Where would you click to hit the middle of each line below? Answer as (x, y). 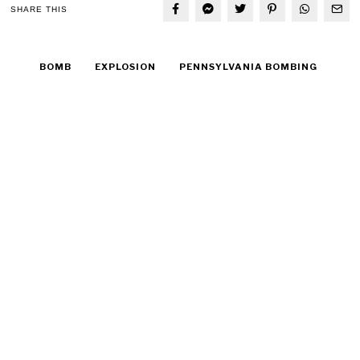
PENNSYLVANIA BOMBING (249, 67)
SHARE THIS (39, 9)
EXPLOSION (126, 67)
